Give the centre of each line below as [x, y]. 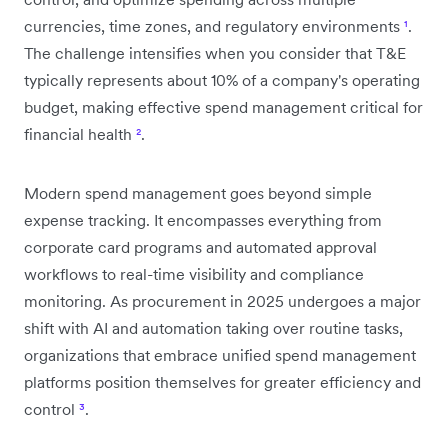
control [51, 408]
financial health [80, 133]
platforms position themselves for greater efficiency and [222, 381]
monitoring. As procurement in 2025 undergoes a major [222, 300]
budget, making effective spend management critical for [223, 106]
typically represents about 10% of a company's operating [222, 79]
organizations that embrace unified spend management [220, 354]
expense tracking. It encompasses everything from [203, 219]
